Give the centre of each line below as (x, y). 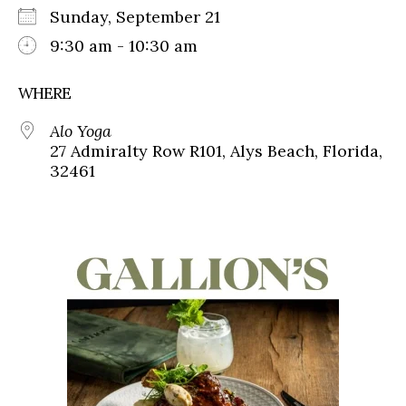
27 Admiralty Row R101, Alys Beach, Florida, (216, 150)
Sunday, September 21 (144, 16)
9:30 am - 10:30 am (124, 45)
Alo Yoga (81, 130)
